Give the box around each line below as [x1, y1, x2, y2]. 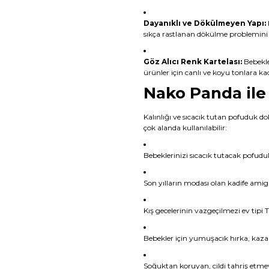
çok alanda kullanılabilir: [144, 122, 227, 132]
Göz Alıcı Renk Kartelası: [144, 56, 242, 66]
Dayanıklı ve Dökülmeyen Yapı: [144, 18, 266, 28]
